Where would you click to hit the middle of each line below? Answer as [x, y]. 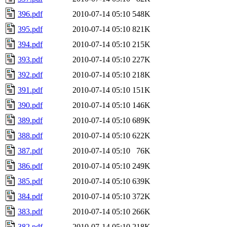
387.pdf [30, 150]
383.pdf [30, 211]
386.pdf [30, 166]
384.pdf [30, 196]
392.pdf [30, 74]
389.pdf [30, 120]
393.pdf [30, 59]
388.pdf [30, 135]
